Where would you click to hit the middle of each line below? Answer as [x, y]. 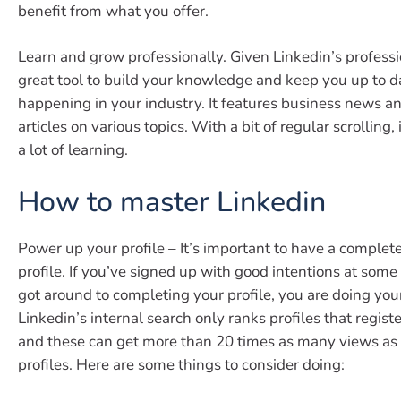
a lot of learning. [73, 150]
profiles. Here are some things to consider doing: [181, 364]
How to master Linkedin [172, 201]
